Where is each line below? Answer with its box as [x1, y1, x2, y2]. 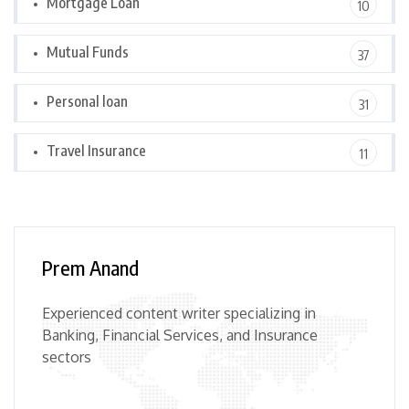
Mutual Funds [47, 43, 129, 62]
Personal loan [47, 92, 128, 111]
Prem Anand [42, 255, 139, 281]
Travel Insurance [47, 142, 146, 161]
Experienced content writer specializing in [42, 304, 316, 323]
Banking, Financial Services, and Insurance [42, 326, 318, 345]
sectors [42, 348, 91, 367]
